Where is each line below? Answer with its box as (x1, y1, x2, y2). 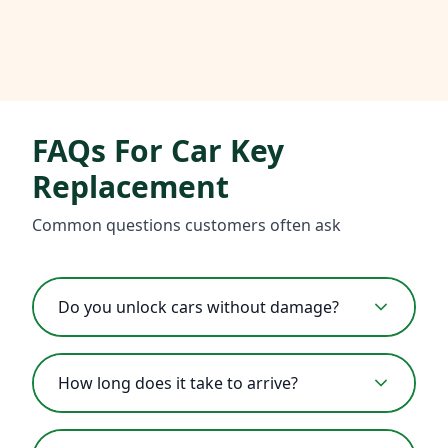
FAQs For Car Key (32, 130, 284, 172)
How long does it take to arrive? (58, 372, 298, 395)
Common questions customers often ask (32, 214, 341, 237)
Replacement (32, 166, 229, 208)
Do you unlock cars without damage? (58, 296, 339, 319)
